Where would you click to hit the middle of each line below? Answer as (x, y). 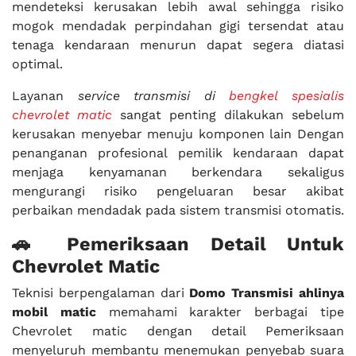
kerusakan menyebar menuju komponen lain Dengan (178, 134)
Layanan (45, 96)
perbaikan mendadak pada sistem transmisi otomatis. (178, 211)
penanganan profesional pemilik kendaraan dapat (178, 153)
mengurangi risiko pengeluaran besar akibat (178, 192)
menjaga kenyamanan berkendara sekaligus (178, 172)
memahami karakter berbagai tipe (220, 312)
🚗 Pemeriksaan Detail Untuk (178, 244)
